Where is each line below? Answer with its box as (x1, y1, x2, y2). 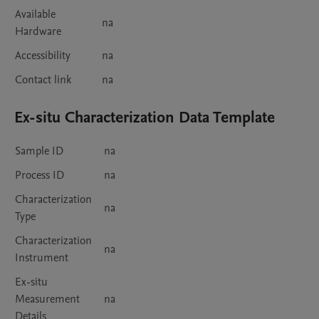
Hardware (15, 23, 61, 40)
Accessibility (15, 48, 70, 64)
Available (15, 6, 56, 23)
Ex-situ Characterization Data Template (14, 107, 275, 129)
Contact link (15, 72, 71, 88)
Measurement (15, 291, 80, 308)
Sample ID (15, 143, 63, 159)
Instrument (15, 250, 68, 266)
